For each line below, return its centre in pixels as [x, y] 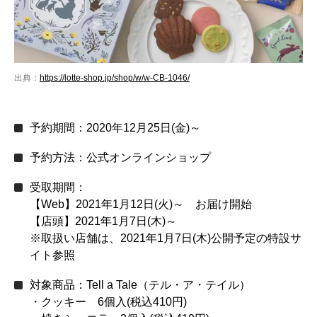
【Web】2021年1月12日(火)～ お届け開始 [141, 204]
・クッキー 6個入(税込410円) [108, 301]
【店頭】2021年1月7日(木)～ [103, 221]
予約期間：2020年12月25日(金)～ [115, 127]
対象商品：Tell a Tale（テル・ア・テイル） [140, 284]
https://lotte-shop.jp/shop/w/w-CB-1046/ [115, 77]
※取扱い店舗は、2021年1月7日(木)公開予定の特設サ [166, 238]
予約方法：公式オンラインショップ [120, 157]
